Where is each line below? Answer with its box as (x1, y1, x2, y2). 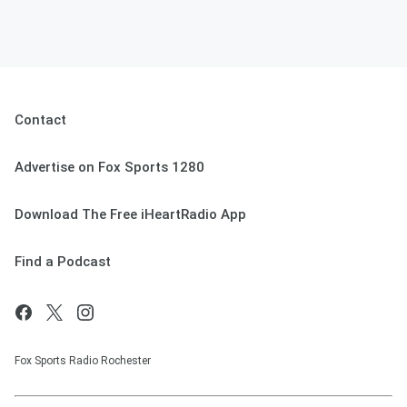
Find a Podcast (15, 253, 111, 270)
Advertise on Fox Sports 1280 (15, 159, 204, 175)
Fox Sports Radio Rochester (15, 354, 151, 367)
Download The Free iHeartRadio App (15, 206, 246, 223)
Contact (15, 112, 66, 128)
